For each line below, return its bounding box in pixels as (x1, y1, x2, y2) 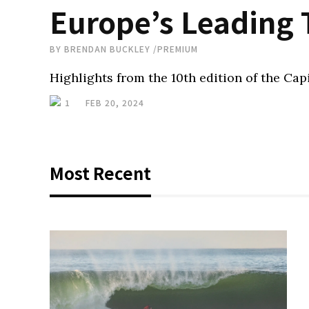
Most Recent (50, 161, 151, 185)
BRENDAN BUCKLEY (64, 43, 150, 54)
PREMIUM (157, 43, 198, 54)
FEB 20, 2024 (86, 97, 144, 108)
